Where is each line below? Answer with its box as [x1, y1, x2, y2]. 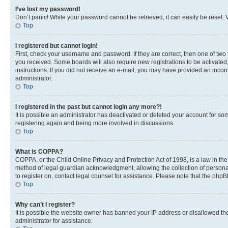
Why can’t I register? [15, 201, 75, 208]
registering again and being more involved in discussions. [15, 120, 175, 127]
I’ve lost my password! [15, 6, 80, 13]
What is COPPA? [15, 148, 63, 155]
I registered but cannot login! [15, 42, 98, 49]
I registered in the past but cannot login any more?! [15, 103, 162, 110]
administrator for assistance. [15, 217, 93, 224]
